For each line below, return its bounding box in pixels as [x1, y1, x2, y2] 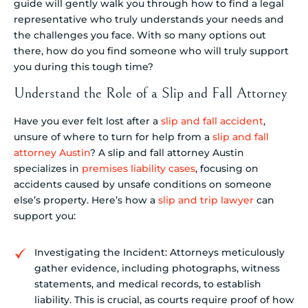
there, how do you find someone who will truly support [14, 44, 289, 57]
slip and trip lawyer [158, 194, 254, 207]
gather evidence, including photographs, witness [34, 261, 280, 274]
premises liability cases [82, 162, 195, 175]
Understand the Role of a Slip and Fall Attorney [14, 85, 287, 102]
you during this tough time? [14, 60, 153, 73]
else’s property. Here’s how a [14, 194, 158, 207]
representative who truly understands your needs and [14, 12, 284, 25]
